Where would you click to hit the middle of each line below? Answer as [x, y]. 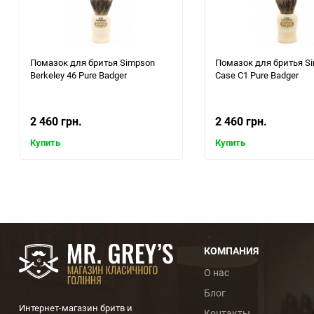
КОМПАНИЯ [231, 251]
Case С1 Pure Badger [257, 75]
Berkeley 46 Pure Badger [78, 75]
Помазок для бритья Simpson [93, 63]
